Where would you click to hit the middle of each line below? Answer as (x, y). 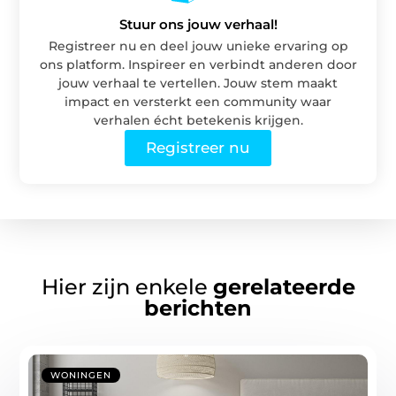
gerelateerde (284, 287)
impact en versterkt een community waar (198, 101)
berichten (198, 308)
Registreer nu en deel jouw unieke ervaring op (198, 46)
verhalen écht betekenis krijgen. (198, 120)
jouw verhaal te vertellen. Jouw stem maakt (198, 83)
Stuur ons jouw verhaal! (198, 24)
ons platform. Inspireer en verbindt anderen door (198, 64)
